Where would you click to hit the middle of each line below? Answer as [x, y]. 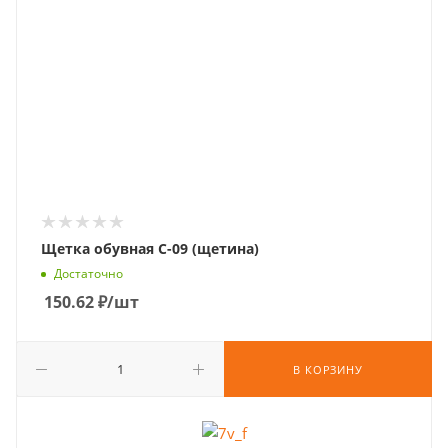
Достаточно [88, 274]
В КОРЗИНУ [328, 369]
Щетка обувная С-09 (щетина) [150, 248]
